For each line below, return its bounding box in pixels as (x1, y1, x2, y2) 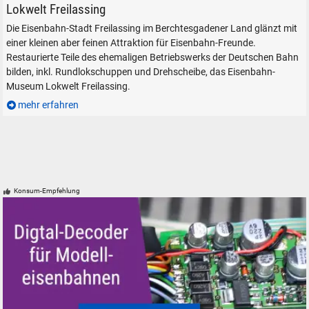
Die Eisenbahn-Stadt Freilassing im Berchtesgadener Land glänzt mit (6, 23, 297, 35)
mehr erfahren (17, 99, 79, 112)
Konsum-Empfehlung (13, 187, 80, 195)
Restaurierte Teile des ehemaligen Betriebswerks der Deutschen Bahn (6, 52, 299, 64)
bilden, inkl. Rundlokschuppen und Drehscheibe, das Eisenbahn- (6, 66, 275, 79)
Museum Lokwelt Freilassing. (6, 81, 130, 93)
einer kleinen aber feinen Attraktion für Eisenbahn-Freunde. (6, 37, 256, 50)
